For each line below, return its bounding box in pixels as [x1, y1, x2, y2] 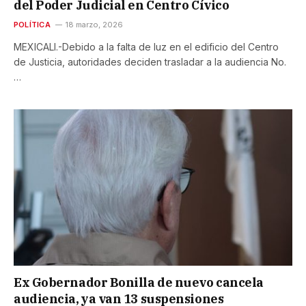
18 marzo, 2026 [65, 19, 123, 29]
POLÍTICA [14, 19, 51, 29]
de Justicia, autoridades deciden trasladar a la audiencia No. [14, 55, 286, 68]
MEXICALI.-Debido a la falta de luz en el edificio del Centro [14, 40, 279, 53]
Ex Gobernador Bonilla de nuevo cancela [14, 275, 264, 291]
